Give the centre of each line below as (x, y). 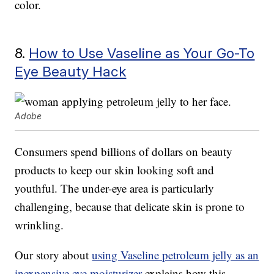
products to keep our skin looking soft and (115, 170)
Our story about (54, 255)
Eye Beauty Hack (71, 72)
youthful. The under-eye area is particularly (115, 188)
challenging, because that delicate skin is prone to (130, 207)
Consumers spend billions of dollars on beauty (124, 152)
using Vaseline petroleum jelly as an (176, 255)
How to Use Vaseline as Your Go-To (142, 53)
